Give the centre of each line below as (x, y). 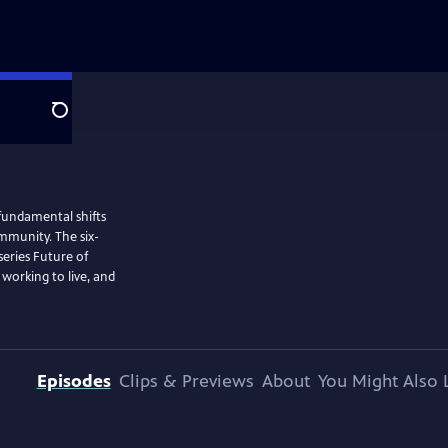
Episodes (73, 381)
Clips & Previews (186, 381)
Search (75, 121)
